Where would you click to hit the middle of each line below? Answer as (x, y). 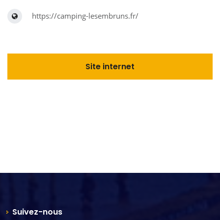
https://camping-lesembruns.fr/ (85, 16)
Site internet (110, 67)
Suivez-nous (37, 212)
